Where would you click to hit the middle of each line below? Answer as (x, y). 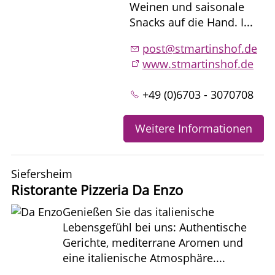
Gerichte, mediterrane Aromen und (153, 242)
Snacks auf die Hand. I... (191, 22)
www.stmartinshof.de (198, 64)
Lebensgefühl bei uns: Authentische (155, 227)
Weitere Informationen (194, 128)
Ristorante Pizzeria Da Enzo (97, 190)
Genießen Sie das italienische (138, 211)
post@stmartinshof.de (200, 48)
